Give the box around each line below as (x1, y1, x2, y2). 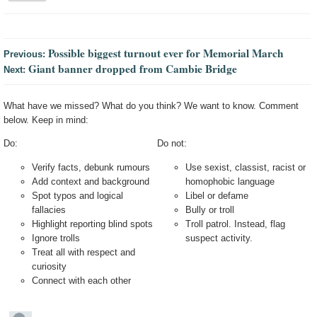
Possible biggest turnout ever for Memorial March (48, 45, 284, 61)
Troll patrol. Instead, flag (185, 218, 286, 229)
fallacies (32, 204, 66, 215)
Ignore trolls (32, 232, 80, 243)
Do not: (157, 138, 188, 149)
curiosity (32, 260, 67, 272)
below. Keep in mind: (4, 114, 88, 125)
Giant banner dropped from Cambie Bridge (28, 60, 237, 76)
